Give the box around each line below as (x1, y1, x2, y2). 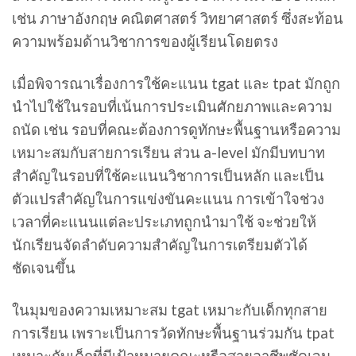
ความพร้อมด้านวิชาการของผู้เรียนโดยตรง (12, 33, 278, 51)
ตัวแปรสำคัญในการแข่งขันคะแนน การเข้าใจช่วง (12, 190, 324, 208)
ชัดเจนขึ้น (12, 259, 75, 277)
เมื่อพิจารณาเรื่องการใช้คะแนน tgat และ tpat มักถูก (12, 75, 340, 93)
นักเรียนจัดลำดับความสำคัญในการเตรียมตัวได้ (12, 236, 308, 254)
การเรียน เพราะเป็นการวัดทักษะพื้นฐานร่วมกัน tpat (12, 323, 335, 342)
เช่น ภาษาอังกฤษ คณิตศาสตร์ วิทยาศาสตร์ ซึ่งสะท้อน (12, 10, 343, 28)
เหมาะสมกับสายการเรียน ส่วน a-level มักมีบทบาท (12, 144, 325, 162)
